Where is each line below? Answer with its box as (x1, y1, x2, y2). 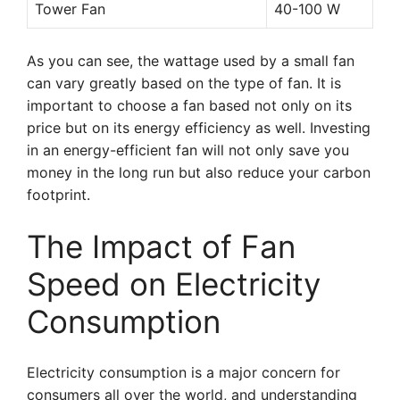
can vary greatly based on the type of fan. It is (27, 74, 341, 92)
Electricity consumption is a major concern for (27, 363, 340, 381)
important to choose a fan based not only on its (27, 96, 352, 114)
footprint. (27, 186, 90, 204)
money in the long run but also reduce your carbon (27, 163, 371, 181)
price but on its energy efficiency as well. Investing (27, 119, 371, 137)
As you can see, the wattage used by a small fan (27, 52, 354, 70)
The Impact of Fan (27, 228, 296, 265)
